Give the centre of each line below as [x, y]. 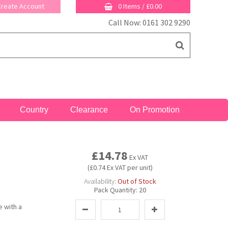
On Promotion [154, 110]
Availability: [100, 181]
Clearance [89, 110]
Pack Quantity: [116, 190]
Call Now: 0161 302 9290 [149, 22]
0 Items [130, 6]
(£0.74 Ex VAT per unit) [120, 167]
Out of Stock [137, 181]
